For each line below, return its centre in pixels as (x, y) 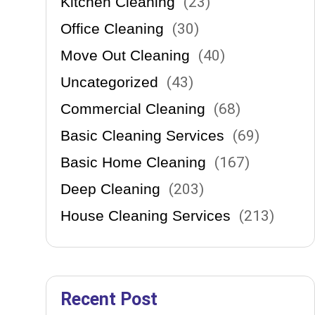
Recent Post (109, 299)
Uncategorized (109, 82)
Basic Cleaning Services (142, 135)
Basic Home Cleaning (133, 162)
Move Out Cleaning (125, 55)
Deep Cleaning (110, 189)
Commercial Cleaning (133, 109)
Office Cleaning (112, 28)
